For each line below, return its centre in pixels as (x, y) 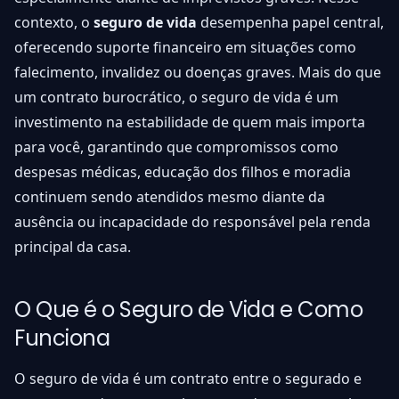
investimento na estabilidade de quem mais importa (190, 122)
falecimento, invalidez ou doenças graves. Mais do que (198, 73)
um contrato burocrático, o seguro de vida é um (176, 98)
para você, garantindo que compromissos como (176, 147)
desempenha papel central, (290, 23)
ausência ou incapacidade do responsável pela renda (192, 222)
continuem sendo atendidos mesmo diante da (170, 197)
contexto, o (54, 23)
